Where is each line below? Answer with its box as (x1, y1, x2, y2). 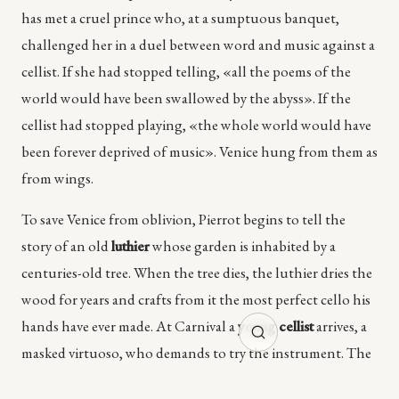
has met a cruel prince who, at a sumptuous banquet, (21, 8, 339, 28)
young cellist (238, 316, 313, 337)
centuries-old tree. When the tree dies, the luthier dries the (21, 263, 372, 283)
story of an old (21, 236, 111, 256)
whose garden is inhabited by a (150, 236, 336, 256)
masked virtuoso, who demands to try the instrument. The (21, 343, 371, 363)
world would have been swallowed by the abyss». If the (21, 88, 351, 109)
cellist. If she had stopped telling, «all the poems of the (21, 61, 351, 82)
